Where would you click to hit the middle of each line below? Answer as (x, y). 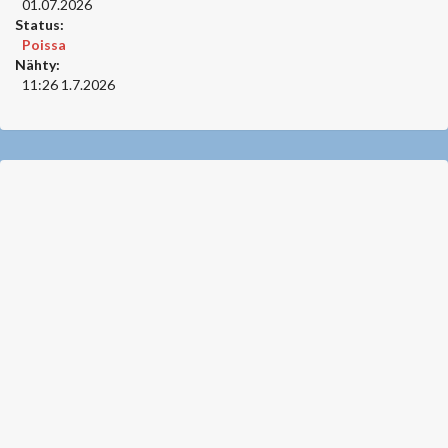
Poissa (44, 45)
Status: (39, 25)
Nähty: (37, 65)
